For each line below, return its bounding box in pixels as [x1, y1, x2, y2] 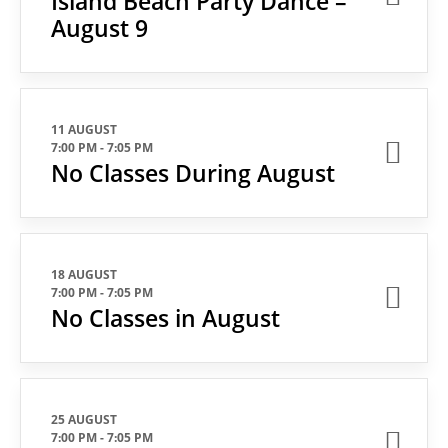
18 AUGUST [50, 266, 117, 284]
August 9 [50, 12, 148, 45]
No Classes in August [50, 302, 280, 335]
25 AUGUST [50, 411, 117, 429]
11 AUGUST [50, 121, 117, 139]
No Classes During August [50, 157, 335, 190]
